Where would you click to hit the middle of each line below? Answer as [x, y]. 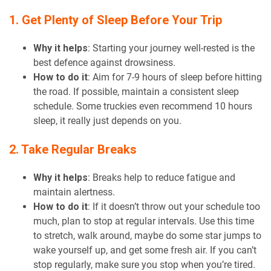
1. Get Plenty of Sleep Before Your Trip [116, 20]
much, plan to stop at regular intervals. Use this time [144, 221]
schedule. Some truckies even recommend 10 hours [143, 106]
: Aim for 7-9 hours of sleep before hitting [175, 77]
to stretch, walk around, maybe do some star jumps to [147, 235]
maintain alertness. [74, 192]
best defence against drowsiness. [104, 62]
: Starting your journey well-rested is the [171, 48]
